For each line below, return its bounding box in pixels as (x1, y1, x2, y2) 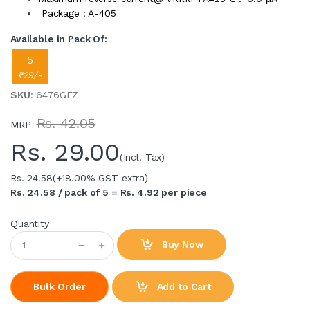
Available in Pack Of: (10, 33, 107, 44)
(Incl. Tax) (119, 151, 165, 163)
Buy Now (158, 238, 203, 250)
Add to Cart (154, 280, 211, 292)
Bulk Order (33, 280, 86, 292)
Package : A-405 (38, 7, 116, 19)
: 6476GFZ (30, 89, 79, 100)
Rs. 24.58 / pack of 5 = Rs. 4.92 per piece (10, 186, 207, 198)
